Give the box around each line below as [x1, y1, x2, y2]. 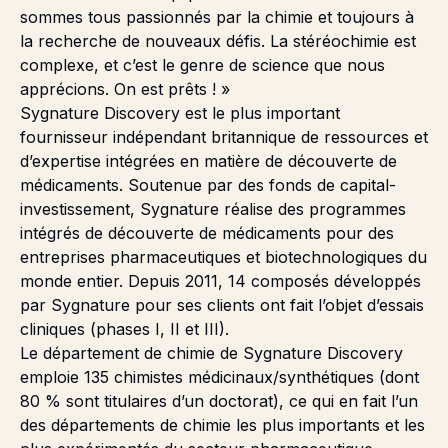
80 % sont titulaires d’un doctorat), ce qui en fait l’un [20, 391, 418, 412]
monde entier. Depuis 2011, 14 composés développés [20, 271, 421, 292]
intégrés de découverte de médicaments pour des [20, 223, 394, 244]
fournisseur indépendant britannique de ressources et [20, 127, 428, 148]
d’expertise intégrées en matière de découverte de [20, 151, 397, 172]
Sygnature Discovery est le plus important [20, 103, 340, 124]
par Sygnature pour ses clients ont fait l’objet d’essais [20, 295, 424, 316]
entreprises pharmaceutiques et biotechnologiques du [20, 247, 427, 268]
